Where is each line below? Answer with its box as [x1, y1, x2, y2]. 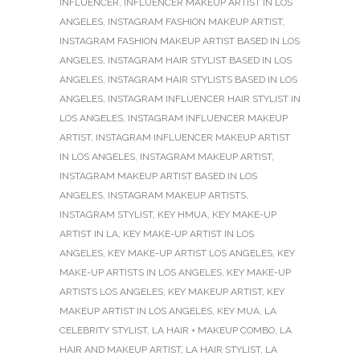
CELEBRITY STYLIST [59, 325, 147, 337]
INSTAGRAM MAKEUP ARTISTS [108, 190, 246, 202]
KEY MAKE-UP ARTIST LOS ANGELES [108, 247, 272, 260]
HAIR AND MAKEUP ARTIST [59, 344, 181, 356]
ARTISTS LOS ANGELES [59, 286, 163, 298]
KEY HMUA [157, 209, 207, 221]
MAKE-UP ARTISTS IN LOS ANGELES [59, 267, 222, 279]
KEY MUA [217, 305, 260, 317]
